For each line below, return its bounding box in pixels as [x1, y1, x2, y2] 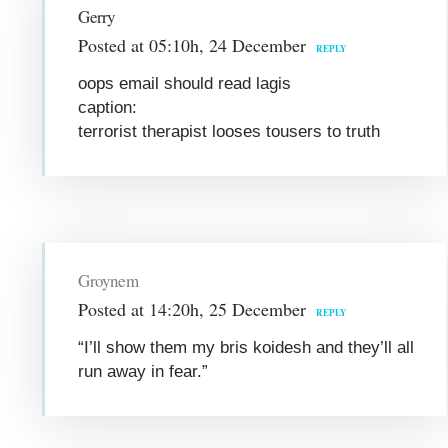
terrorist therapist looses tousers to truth [78, 121, 381, 141]
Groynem [78, 268, 138, 292]
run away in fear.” [78, 361, 209, 381]
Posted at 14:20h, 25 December [78, 296, 307, 321]
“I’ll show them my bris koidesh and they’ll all [78, 337, 415, 357]
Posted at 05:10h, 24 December [78, 32, 307, 57]
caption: [78, 97, 138, 117]
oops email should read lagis [78, 73, 292, 93]
